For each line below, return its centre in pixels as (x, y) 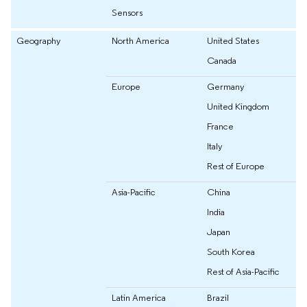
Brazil (218, 298)
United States (233, 41)
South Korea (231, 252)
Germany (226, 87)
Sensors (127, 13)
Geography (39, 41)
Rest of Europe (236, 166)
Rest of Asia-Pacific (243, 272)
